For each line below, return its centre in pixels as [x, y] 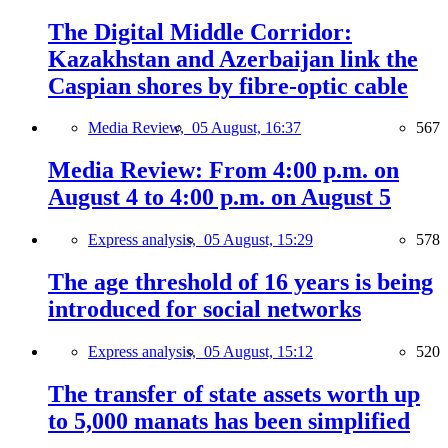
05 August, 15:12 [258, 352]
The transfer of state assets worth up [234, 394]
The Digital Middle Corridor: [200, 31]
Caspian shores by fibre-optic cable [228, 85]
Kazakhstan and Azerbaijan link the [233, 58]
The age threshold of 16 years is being [240, 282]
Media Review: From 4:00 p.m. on [223, 170]
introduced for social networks [204, 309]
